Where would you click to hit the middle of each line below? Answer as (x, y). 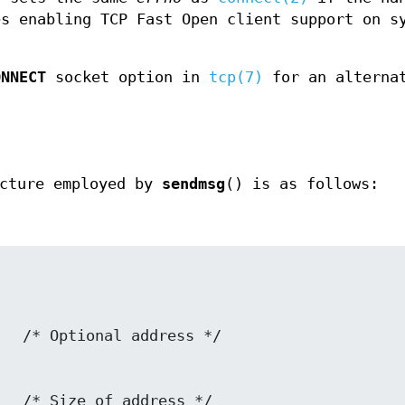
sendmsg (193, 184)
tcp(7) (235, 78)
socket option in (127, 78)
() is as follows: (302, 184)
